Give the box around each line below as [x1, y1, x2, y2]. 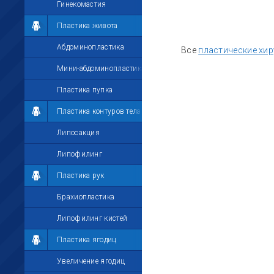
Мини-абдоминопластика [57, 64, 146, 73]
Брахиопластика [57, 193, 115, 201]
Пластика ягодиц [57, 235, 117, 244]
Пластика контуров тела [57, 107, 141, 116]
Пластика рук [57, 171, 105, 180]
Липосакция [57, 128, 100, 137]
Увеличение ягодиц [57, 257, 125, 265]
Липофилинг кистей [57, 214, 128, 223]
